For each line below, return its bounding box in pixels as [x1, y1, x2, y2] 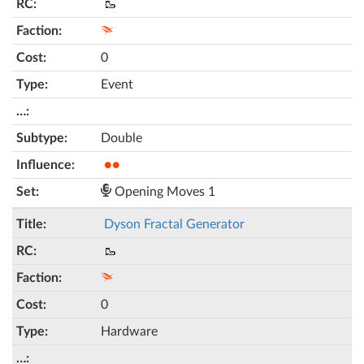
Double [101, 132, 142, 145]
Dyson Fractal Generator [104, 218, 245, 231]
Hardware [101, 325, 158, 338]
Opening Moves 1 [111, 185, 215, 198]
